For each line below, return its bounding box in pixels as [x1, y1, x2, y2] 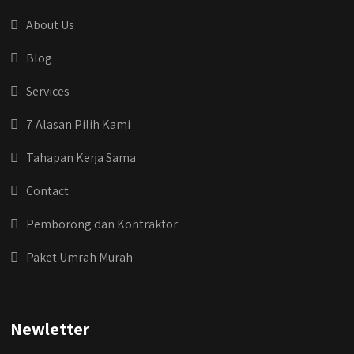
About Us [26, 16, 75, 33]
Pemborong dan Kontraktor [26, 215, 179, 232]
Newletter [10, 317, 90, 340]
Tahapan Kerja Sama [26, 149, 137, 166]
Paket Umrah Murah [26, 248, 134, 265]
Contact [26, 182, 70, 199]
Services [26, 82, 70, 100]
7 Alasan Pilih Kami [26, 115, 131, 133]
